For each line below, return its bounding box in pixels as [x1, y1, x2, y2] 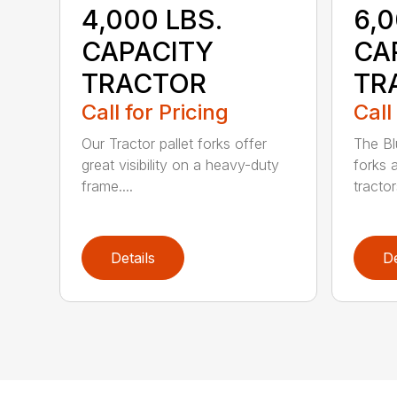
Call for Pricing [82, 98, 230, 125]
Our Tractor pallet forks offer [82, 134, 268, 152]
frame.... [82, 176, 134, 195]
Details [111, 248, 156, 267]
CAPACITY [82, 35, 214, 67]
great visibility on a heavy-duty [82, 155, 280, 174]
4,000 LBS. [82, 3, 223, 35]
